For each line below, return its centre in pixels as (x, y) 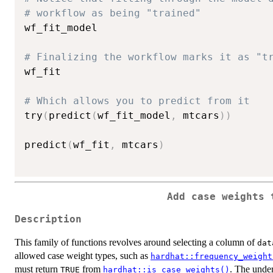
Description (48, 219)
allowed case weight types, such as (83, 255)
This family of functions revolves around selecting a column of (136, 242)
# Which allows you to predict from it (137, 101)
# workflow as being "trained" (113, 13)
